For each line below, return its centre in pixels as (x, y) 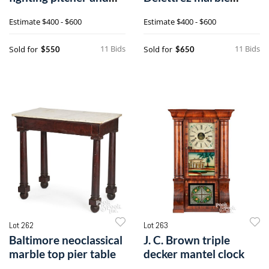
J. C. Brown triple (187, 240)
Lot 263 (156, 225)
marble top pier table (62, 253)
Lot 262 (21, 225)
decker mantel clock (194, 253)
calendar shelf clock (194, 11)
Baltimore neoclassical (66, 240)
